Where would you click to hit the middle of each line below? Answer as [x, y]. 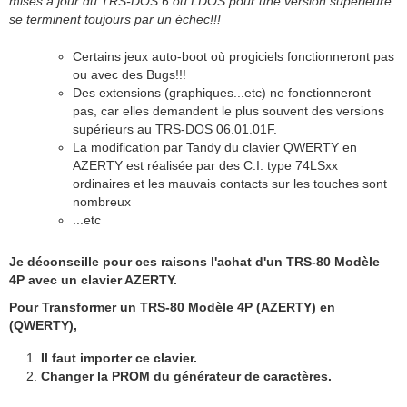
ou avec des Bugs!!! [129, 75]
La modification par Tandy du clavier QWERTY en [215, 148]
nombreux [102, 202]
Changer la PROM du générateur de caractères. [186, 376]
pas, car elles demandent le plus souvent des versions [228, 111]
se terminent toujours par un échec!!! [115, 20]
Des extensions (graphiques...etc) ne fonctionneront [222, 93]
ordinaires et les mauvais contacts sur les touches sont [230, 184]
